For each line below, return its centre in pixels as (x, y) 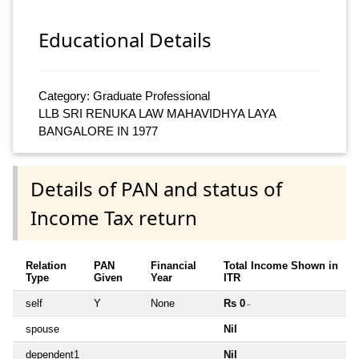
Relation (46, 265)
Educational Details (125, 40)
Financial (173, 265)
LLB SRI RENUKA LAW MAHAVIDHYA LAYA (157, 114)
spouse (42, 329)
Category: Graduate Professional (124, 96)
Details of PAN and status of (156, 188)
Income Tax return (114, 217)
